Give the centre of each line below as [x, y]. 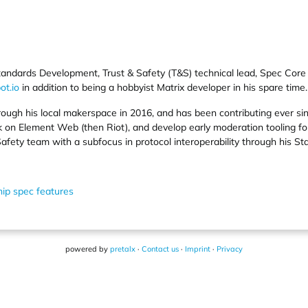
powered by [88, 249]
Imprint [198, 249]
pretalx [123, 249]
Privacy [230, 249]
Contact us [160, 249]
